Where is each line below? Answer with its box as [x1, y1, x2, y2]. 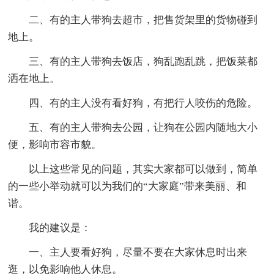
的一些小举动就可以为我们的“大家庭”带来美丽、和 [8, 180, 247, 192]
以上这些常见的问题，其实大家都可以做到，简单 [29, 163, 258, 175]
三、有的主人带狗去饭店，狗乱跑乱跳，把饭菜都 [29, 55, 258, 67]
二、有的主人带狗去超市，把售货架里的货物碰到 [29, 13, 258, 26]
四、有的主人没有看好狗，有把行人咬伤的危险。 [29, 97, 258, 109]
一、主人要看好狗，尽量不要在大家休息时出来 [29, 246, 248, 258]
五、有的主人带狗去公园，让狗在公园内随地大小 [29, 121, 258, 133]
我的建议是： [29, 221, 92, 234]
